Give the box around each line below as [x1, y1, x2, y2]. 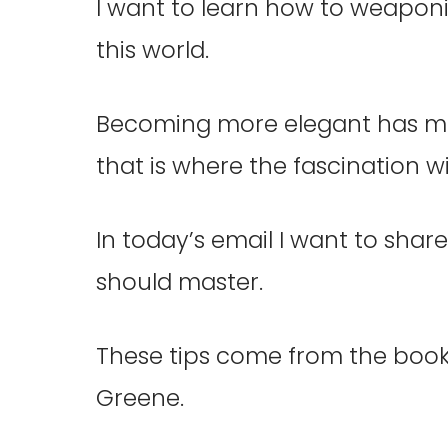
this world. [96, 33, 209, 66]
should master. [96, 265, 263, 298]
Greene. [96, 381, 184, 414]
